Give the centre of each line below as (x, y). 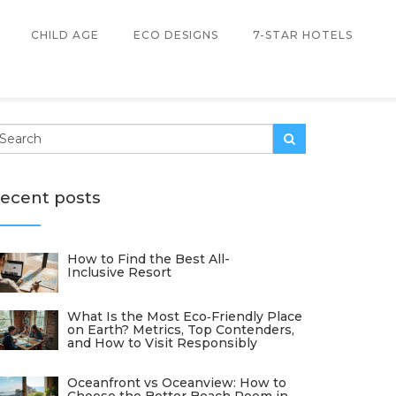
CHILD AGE (65, 35)
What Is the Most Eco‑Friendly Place (185, 316)
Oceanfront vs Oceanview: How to (177, 383)
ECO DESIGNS (176, 35)
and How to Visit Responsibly (162, 343)
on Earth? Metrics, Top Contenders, (181, 330)
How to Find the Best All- (148, 259)
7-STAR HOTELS (303, 35)
